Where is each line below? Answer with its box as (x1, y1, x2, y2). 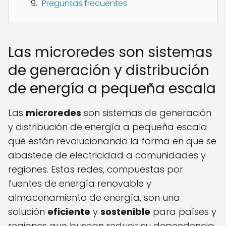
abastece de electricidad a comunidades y (8, 149, 206, 162)
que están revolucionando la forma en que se (8, 135, 216, 148)
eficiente (47, 205, 90, 218)
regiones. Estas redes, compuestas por (8, 163, 183, 176)
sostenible (100, 205, 150, 218)
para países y (150, 205, 216, 218)
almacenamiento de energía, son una (8, 191, 180, 204)
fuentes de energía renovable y (8, 177, 151, 190)
